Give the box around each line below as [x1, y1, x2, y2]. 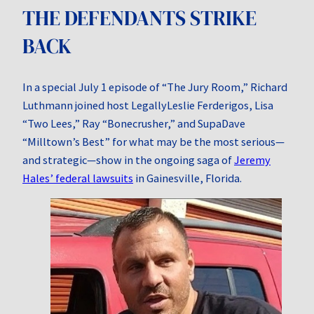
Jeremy [234, 152, 271, 167]
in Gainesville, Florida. [133, 170, 242, 185]
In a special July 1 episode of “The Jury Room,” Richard [22, 79, 287, 94]
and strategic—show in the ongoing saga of [22, 152, 234, 167]
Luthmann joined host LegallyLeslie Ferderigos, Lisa [22, 97, 273, 112]
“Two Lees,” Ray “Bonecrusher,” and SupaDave [22, 116, 245, 130]
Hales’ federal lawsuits [22, 170, 133, 185]
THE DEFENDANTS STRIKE [22, 4, 257, 33]
